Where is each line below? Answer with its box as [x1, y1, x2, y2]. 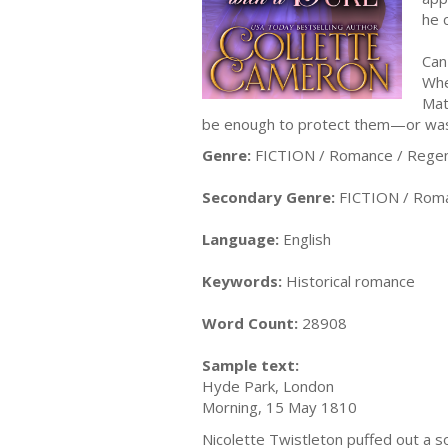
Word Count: [202, 313, 298, 333]
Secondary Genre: [202, 187, 335, 207]
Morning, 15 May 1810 [202, 397, 357, 417]
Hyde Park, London [202, 376, 334, 396]
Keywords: [202, 271, 282, 291]
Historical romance [282, 271, 415, 291]
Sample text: [202, 355, 299, 375]
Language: [202, 229, 279, 249]
